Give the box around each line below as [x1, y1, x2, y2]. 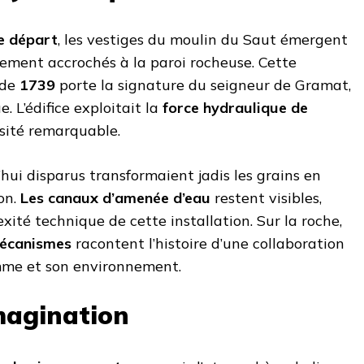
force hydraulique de [162, 98, 308, 118]
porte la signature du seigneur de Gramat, [55, 76, 351, 95]
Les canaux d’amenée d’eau [20, 188, 210, 208]
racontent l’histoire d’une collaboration [71, 234, 344, 253]
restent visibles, [210, 188, 322, 208]
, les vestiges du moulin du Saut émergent [58, 30, 348, 50]
